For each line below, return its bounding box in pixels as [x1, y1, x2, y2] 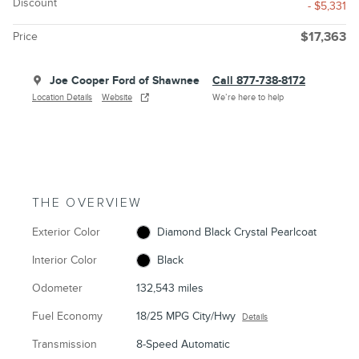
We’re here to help [212, 91, 284, 103]
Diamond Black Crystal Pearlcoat [156, 224, 317, 239]
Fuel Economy [32, 309, 103, 323]
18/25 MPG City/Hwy [136, 309, 236, 323]
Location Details [32, 91, 92, 103]
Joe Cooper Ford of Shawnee [50, 73, 200, 87]
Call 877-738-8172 [212, 73, 305, 87]
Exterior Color [32, 224, 100, 239]
